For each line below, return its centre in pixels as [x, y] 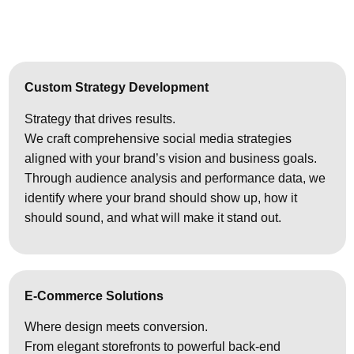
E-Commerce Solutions [94, 296]
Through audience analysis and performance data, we [175, 178]
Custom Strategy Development [117, 88]
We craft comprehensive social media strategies [158, 138]
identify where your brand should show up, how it [161, 198]
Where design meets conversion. [116, 327]
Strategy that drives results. [100, 119]
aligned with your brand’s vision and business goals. [171, 158]
